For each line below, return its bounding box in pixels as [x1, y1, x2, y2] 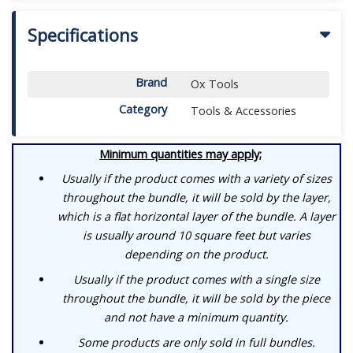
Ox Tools [190, 76, 239, 91]
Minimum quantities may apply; [99, 146, 262, 162]
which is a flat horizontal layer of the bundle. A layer [57, 209, 336, 225]
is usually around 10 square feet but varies [82, 228, 310, 243]
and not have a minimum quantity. [104, 310, 288, 325]
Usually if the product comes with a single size [72, 272, 320, 288]
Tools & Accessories [190, 102, 296, 118]
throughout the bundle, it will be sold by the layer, [61, 190, 331, 206]
